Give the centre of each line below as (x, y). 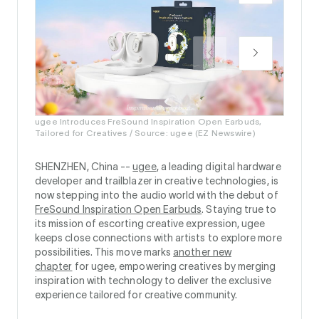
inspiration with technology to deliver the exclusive (153, 281)
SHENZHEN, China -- (84, 167)
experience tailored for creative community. (136, 295)
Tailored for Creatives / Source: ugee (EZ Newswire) (145, 133)
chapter (54, 267)
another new (202, 252)
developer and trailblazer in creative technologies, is (157, 181)
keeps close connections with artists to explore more (158, 238)
